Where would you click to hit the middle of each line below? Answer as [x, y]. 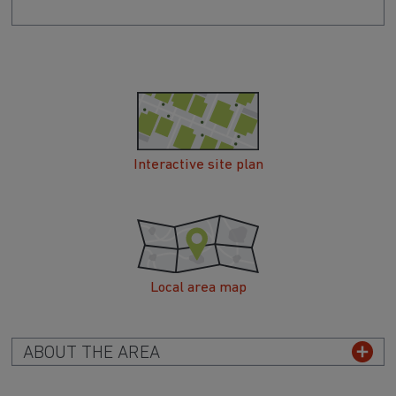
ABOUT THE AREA [91, 353]
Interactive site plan [198, 164]
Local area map [198, 287]
